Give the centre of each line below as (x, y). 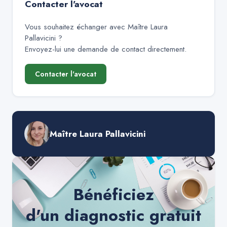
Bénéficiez (113, 194)
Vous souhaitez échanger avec (76, 27)
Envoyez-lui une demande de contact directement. (106, 49)
